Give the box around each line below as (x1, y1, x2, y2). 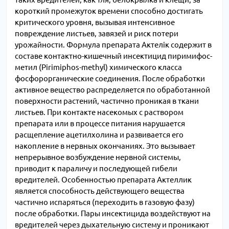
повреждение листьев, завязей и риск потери (15, 29, 178, 38)
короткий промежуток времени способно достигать (15, 7, 203, 16)
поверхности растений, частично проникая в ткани (15, 97, 199, 106)
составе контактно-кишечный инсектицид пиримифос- (15, 52, 212, 61)
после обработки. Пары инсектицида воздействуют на (15, 209, 211, 218)
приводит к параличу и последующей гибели (15, 164, 177, 173)
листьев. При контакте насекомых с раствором (15, 108, 184, 117)
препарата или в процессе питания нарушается (15, 119, 185, 128)
